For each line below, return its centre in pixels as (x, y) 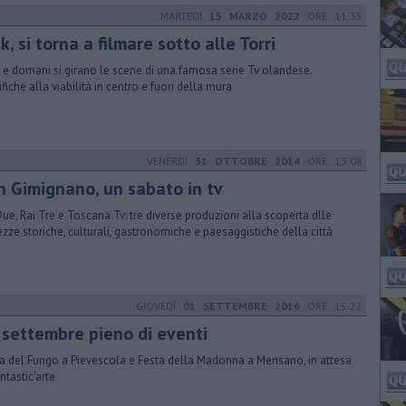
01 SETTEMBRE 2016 (242, 306)
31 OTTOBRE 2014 (247, 161)
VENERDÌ (171, 161)
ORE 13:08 (331, 161)
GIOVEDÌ (159, 306)
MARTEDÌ (185, 16)
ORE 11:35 (331, 16)
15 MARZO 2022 (255, 16)
